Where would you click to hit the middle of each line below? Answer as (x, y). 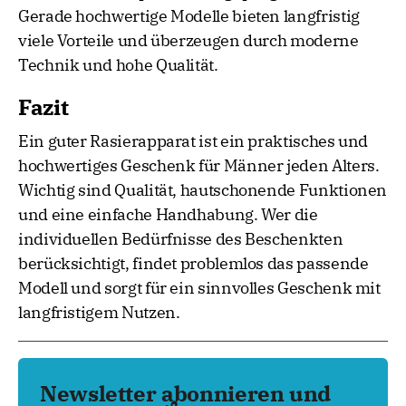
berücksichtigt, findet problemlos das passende (193, 264)
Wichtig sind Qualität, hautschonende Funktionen (203, 190)
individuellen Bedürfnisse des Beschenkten (181, 239)
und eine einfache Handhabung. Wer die (168, 215)
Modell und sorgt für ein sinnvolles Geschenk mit (199, 288)
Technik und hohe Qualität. (118, 65)
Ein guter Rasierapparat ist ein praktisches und (193, 141)
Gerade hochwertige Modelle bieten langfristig (189, 16)
